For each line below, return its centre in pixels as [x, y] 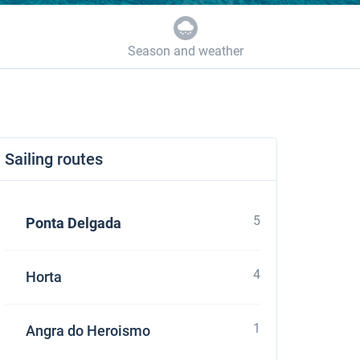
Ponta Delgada [73, 223]
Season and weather [185, 51]
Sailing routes [53, 159]
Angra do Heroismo [88, 331]
